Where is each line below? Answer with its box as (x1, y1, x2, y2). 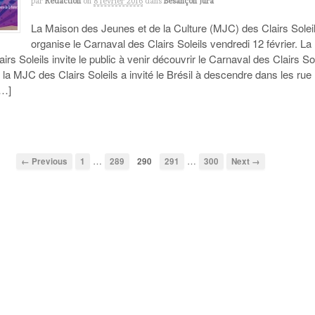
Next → (231, 155, 260, 167)
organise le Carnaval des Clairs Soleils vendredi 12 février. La (31, 36, 312, 51)
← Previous (20, 155, 67, 167)
